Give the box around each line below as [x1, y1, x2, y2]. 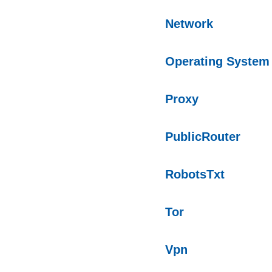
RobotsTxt [165, 168, 225, 181]
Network [165, 17, 213, 30]
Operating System [165, 55, 270, 68]
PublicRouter [165, 130, 240, 143]
